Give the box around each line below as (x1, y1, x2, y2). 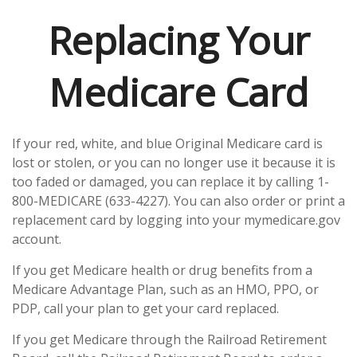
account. (12, 230, 61, 248)
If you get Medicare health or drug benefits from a (12, 261, 312, 279)
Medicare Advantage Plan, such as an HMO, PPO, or (12, 280, 319, 298)
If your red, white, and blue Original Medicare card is (12, 135, 323, 152)
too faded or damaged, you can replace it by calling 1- (12, 173, 329, 190)
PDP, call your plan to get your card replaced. (12, 300, 279, 317)
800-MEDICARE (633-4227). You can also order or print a (12, 192, 345, 210)
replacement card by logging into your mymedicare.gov (12, 211, 340, 229)
